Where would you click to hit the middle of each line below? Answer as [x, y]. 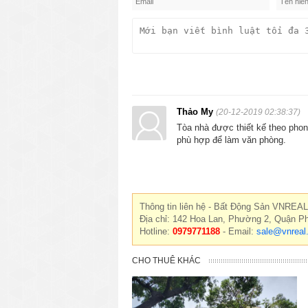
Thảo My [196, 111]
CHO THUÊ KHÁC [166, 260]
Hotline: [156, 231]
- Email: [238, 231]
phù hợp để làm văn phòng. [231, 140]
